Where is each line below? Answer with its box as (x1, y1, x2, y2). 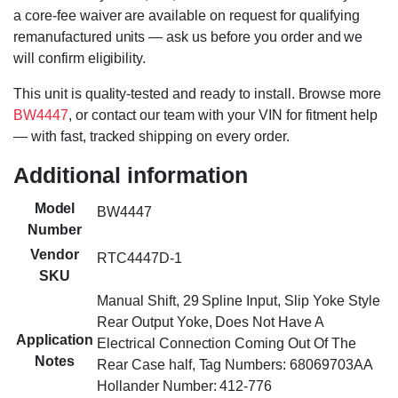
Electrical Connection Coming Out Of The (97, 336, 356, 352)
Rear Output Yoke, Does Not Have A (97, 314, 324, 330)
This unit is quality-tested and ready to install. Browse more (13, 86, 382, 102)
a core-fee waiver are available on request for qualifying (13, 8, 361, 24)
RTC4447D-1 (97, 251, 182, 267)
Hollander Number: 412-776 (97, 378, 273, 394)
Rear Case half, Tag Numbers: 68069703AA (97, 357, 372, 373)
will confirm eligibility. (13, 51, 147, 67)
